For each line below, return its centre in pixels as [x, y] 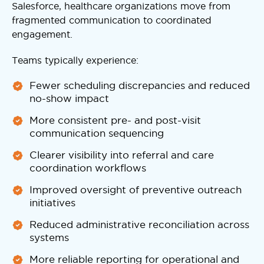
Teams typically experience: [75, 60]
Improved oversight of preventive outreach [136, 189]
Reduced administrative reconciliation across [139, 224]
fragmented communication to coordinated [112, 20]
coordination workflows [88, 168]
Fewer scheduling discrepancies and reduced [140, 85]
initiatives [52, 202]
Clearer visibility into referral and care [122, 155]
